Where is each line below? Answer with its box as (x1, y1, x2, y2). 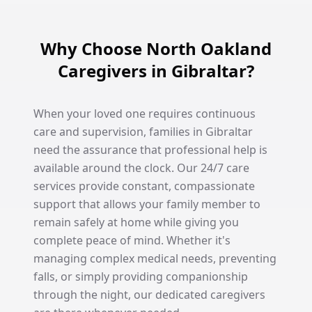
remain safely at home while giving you (33, 214, 239, 230)
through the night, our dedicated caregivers (33, 287, 265, 302)
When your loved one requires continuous (33, 106, 256, 121)
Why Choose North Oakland (40, 37, 272, 60)
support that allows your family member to (33, 196, 260, 212)
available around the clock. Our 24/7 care (33, 160, 249, 175)
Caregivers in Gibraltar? (58, 59, 254, 82)
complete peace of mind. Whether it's (33, 233, 231, 248)
